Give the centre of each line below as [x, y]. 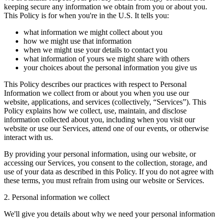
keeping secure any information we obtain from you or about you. [106, 6]
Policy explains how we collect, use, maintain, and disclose [95, 110]
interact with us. [28, 137]
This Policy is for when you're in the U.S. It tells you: [86, 15]
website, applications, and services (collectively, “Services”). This [105, 102]
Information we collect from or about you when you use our [96, 93]
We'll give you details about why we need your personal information [110, 214]
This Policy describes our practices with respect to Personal [95, 84]
